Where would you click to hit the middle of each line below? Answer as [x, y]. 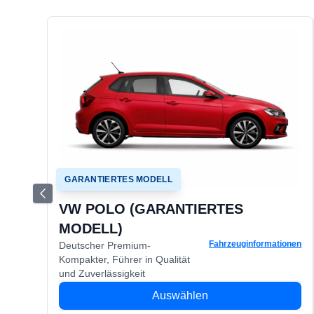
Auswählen [180, 295]
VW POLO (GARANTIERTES [151, 209]
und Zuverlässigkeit [102, 273]
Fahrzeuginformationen [255, 244]
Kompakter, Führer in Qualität [125, 259]
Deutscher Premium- [105, 245]
